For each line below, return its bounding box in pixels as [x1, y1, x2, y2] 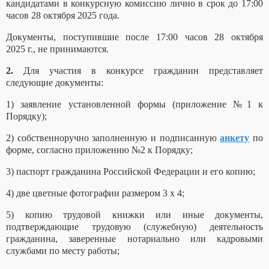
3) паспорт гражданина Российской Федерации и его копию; [6, 166, 255, 177]
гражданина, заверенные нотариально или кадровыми [6, 234, 263, 244]
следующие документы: [6, 77, 103, 88]
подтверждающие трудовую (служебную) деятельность [6, 222, 263, 232]
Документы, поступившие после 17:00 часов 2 [6, 32, 220, 43]
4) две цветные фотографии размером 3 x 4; [6, 188, 184, 199]
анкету [220, 133, 250, 144]
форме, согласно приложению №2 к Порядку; [6, 145, 193, 156]
